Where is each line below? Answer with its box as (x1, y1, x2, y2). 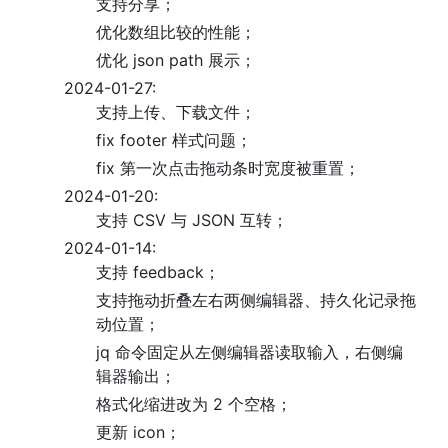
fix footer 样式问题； (96, 130, 252, 150)
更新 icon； (96, 422, 181, 442)
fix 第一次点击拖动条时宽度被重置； (96, 158, 360, 178)
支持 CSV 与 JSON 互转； (96, 210, 288, 230)
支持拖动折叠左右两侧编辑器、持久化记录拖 (96, 290, 416, 310)
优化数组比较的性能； (96, 22, 256, 42)
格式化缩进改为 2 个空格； (96, 394, 292, 414)
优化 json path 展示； (96, 50, 256, 70)
